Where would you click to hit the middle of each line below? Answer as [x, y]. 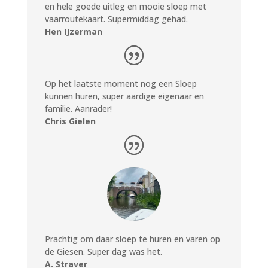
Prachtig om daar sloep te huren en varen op [132, 239]
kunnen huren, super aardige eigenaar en [124, 96]
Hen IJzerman [73, 32]
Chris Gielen [70, 121]
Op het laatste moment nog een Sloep [121, 84]
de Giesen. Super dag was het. [103, 252]
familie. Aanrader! [78, 109]
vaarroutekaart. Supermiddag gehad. [116, 19]
